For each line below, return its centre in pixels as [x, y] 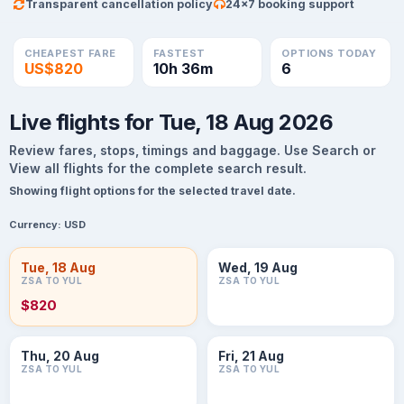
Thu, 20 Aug [60, 356]
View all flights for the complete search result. [158, 168]
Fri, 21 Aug [251, 356]
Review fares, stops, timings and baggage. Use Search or [193, 150]
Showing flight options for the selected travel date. [152, 191]
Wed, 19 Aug [258, 267]
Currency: [35, 225]
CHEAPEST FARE [70, 53]
